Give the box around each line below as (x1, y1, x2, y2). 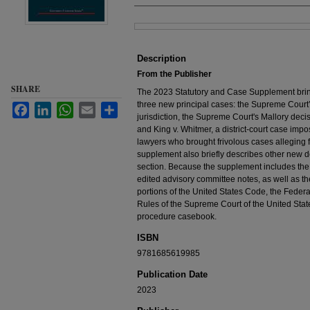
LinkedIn (51, 102, 84, 112)
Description (137, 53, 186, 64)
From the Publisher (137, 69, 212, 79)
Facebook (29, 102, 66, 112)
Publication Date (137, 269, 208, 280)
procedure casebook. (137, 212, 217, 221)
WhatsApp (73, 102, 112, 112)
